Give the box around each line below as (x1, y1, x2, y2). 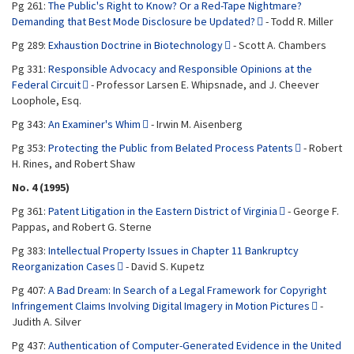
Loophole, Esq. (12, 93, 81, 107)
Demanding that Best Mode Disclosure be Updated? (12, 14, 255, 28)
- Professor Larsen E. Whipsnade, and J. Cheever (88, 77, 319, 92)
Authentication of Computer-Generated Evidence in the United (48, 338, 341, 352)
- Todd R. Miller (263, 14, 333, 28)
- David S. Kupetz (123, 259, 205, 273)
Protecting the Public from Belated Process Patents (48, 141, 293, 155)
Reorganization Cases (12, 259, 115, 273)
